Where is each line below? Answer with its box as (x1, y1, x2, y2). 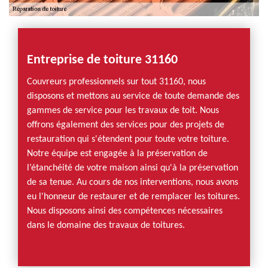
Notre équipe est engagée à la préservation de (27, 149, 208, 159)
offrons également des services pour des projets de (27, 120, 224, 130)
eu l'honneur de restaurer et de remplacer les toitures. (27, 192, 240, 202)
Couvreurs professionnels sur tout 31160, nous (27, 77, 206, 87)
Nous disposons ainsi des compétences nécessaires (27, 206, 223, 216)
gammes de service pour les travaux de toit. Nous (27, 106, 219, 115)
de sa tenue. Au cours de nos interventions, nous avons (27, 178, 238, 187)
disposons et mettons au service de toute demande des (27, 92, 239, 101)
